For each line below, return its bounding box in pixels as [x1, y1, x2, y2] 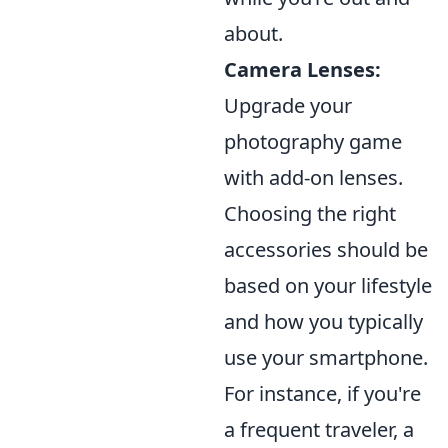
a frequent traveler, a [224, 416, 414, 443]
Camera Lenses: [224, 56, 381, 83]
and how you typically [224, 308, 423, 335]
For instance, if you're [224, 380, 421, 407]
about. [224, 20, 283, 47]
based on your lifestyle [224, 272, 432, 299]
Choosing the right [224, 200, 396, 227]
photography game [224, 128, 402, 155]
